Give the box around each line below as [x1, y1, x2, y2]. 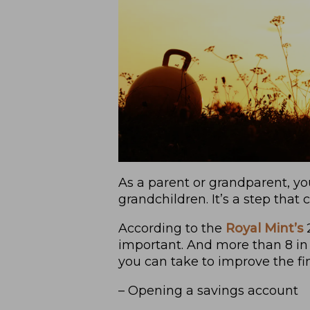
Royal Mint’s [225, 220, 303, 236]
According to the [118, 220, 226, 236]
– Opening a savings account [118, 282, 298, 298]
